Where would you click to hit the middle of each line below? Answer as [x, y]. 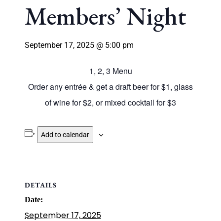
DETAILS [41, 185]
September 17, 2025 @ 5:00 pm [79, 45]
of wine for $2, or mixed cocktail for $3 [110, 102]
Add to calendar [65, 135]
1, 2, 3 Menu [110, 71]
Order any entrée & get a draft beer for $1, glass [110, 87]
